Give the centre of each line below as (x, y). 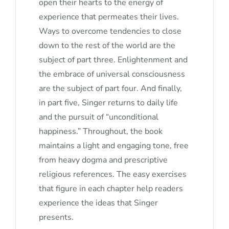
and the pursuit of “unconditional (99, 117)
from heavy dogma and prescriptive (104, 160)
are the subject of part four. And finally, (111, 88)
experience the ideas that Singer (99, 203)
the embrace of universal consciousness (112, 74)
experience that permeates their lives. (109, 17)
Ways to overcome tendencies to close (110, 31)
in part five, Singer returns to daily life (109, 102)
